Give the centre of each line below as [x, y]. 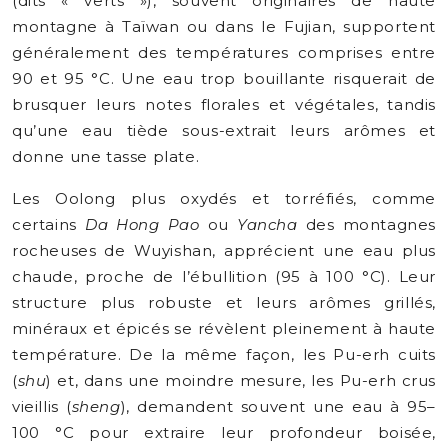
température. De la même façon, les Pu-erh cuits [224, 354]
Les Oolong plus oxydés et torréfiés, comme [224, 198]
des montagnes [366, 224]
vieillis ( [42, 406]
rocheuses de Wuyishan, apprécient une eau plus [224, 250]
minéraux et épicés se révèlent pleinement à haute [224, 328]
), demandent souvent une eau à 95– [278, 406]
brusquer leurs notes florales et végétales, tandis [224, 104]
